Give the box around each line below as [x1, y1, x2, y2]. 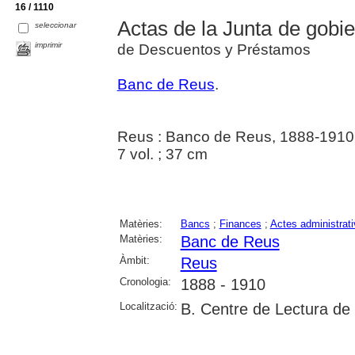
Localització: [119, 300, 177, 312]
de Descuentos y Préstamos [116, 40, 311, 58]
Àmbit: [119, 254, 150, 266]
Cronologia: [119, 275, 171, 288]
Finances [219, 217, 261, 230]
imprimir [35, 40, 63, 49]
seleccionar [35, 20, 77, 29]
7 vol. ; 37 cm [116, 145, 208, 162]
